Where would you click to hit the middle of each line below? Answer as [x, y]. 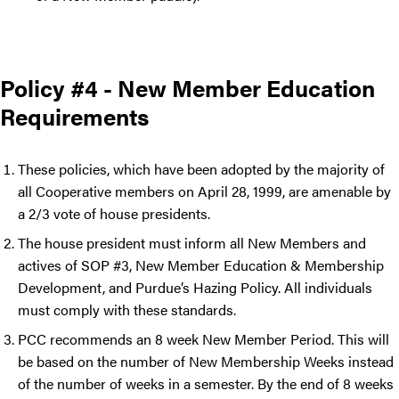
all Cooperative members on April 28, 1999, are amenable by [204, 191]
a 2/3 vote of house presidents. [116, 214]
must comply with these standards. [129, 310]
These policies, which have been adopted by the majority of [201, 169]
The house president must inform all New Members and [192, 243]
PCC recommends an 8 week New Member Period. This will [204, 339]
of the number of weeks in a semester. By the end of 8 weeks [206, 384]
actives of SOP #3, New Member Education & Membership [201, 265]
